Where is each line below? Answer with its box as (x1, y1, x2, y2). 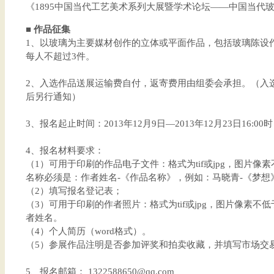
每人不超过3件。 (25, 51, 95, 61)
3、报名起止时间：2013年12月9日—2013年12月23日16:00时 (25, 119, 273, 128)
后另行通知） (25, 92, 81, 102)
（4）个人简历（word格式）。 (25, 226, 151, 236)
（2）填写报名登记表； (25, 186, 122, 196)
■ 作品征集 (25, 24, 70, 34)
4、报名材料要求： (25, 146, 104, 155)
